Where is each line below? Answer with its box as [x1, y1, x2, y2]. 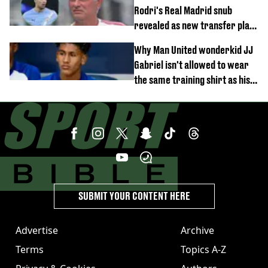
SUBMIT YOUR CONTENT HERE [78, 189, 190, 202]
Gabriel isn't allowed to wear [134, 58, 249, 71]
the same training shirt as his [134, 73, 250, 86]
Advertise [16, 223, 58, 237]
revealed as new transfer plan [134, 19, 254, 32]
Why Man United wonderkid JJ [134, 43, 253, 56]
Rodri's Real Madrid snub [134, 4, 232, 17]
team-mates [134, 88, 184, 101]
